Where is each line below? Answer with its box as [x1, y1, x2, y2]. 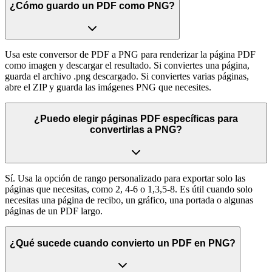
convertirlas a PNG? [90, 124, 182, 135]
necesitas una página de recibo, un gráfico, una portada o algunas [5, 194, 253, 205]
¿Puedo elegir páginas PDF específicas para [34, 114, 238, 124]
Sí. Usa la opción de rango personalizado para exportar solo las [5, 172, 245, 183]
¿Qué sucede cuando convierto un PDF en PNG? [10, 237, 236, 248]
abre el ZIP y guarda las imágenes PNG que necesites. [5, 81, 211, 92]
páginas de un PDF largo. [5, 205, 103, 216]
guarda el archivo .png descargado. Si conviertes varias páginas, [5, 70, 249, 81]
